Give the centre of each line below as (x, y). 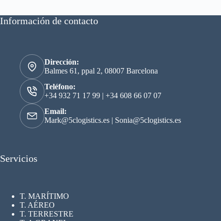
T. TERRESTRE (47, 214)
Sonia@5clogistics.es (148, 120)
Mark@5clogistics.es (78, 120)
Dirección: (62, 62)
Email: (55, 111)
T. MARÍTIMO (44, 196)
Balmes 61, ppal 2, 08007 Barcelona (101, 71)
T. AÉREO (37, 205)
